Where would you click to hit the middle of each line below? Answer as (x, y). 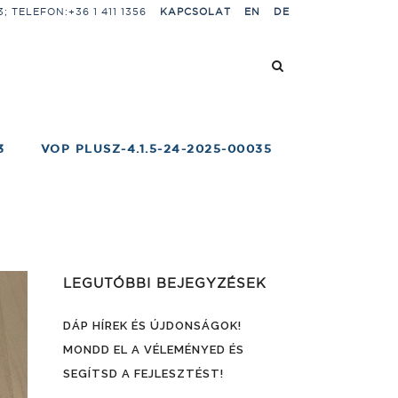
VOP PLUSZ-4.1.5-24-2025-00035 (156, 149)
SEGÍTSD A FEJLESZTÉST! (143, 374)
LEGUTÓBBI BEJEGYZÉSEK (165, 283)
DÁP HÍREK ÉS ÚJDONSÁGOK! (152, 326)
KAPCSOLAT (195, 12)
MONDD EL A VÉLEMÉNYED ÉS (154, 350)
